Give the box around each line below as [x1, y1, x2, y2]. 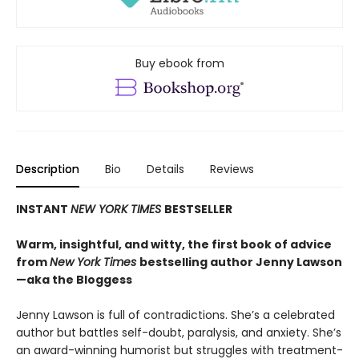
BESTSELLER [164, 200, 232, 217]
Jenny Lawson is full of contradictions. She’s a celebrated [16, 306, 335, 323]
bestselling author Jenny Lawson [139, 253, 342, 270]
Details [147, 160, 184, 177]
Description [16, 160, 79, 177]
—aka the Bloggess [16, 271, 132, 288]
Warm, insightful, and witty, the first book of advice [16, 236, 332, 252]
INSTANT [16, 200, 71, 217]
